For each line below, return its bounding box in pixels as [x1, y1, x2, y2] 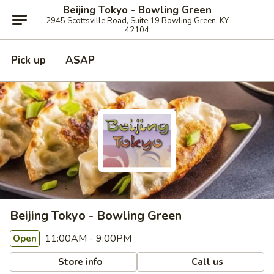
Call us [189, 255, 224, 268]
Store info [56, 255, 103, 268]
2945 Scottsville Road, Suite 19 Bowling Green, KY [45, 15, 229, 26]
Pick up [11, 53, 46, 67]
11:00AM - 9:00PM [42, 232, 131, 245]
